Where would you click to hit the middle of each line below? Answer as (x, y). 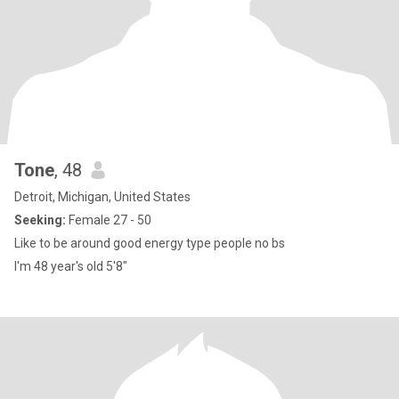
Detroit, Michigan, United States (102, 197)
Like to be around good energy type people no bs (150, 243)
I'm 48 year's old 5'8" (71, 266)
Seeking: (40, 220)
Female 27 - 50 (109, 220)
